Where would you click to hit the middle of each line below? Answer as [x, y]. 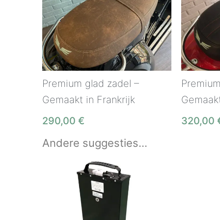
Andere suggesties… [95, 143]
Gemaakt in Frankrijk [89, 100]
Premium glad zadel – [91, 84]
